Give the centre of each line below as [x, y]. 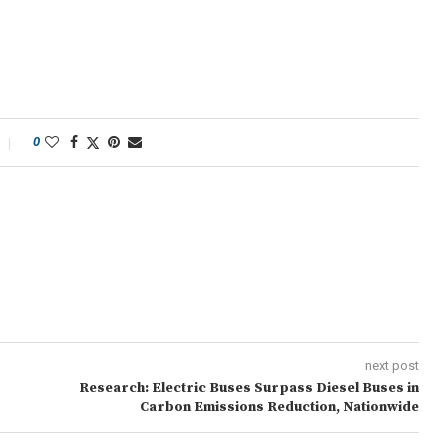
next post [391, 365]
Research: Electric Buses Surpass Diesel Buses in [248, 388]
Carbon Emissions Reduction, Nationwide [279, 407]
